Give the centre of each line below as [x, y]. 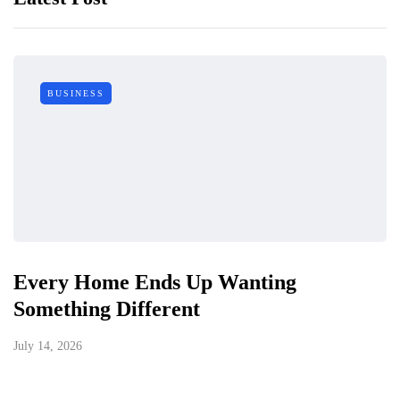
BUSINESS [76, 94]
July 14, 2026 [48, 346]
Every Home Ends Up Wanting [155, 283]
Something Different [107, 309]
